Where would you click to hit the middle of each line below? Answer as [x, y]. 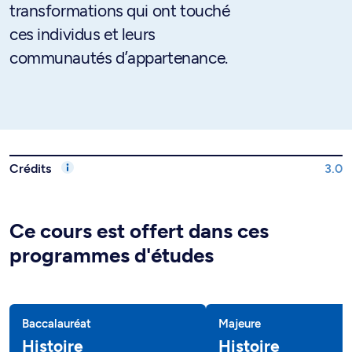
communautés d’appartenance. [119, 58]
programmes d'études [112, 255]
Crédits [32, 169]
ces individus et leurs [82, 34]
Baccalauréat [57, 324]
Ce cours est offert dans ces [139, 231]
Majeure [240, 324]
